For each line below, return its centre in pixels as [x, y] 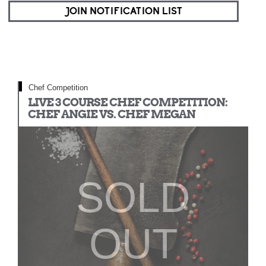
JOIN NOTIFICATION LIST [123, 11]
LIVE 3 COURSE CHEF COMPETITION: [128, 102]
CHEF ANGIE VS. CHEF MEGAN [112, 114]
